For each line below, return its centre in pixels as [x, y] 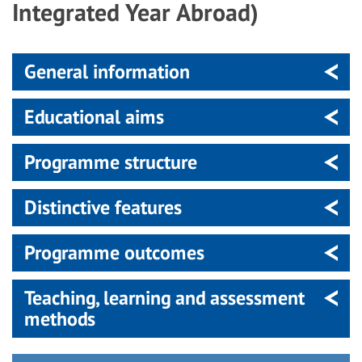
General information [107, 72]
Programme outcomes [114, 253]
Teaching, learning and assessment [164, 298]
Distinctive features [103, 207]
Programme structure [111, 162]
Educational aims [94, 117]
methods [60, 319]
